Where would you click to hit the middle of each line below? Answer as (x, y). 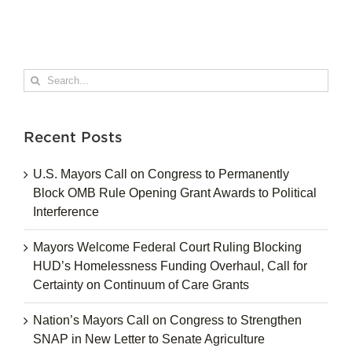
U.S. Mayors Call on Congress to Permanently (161, 174)
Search (43, 78)
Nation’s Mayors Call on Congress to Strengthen (167, 320)
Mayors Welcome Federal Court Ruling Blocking (167, 247)
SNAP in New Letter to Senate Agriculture (149, 339)
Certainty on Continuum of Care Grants (141, 284)
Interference (66, 211)
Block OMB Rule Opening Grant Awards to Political (175, 192)
